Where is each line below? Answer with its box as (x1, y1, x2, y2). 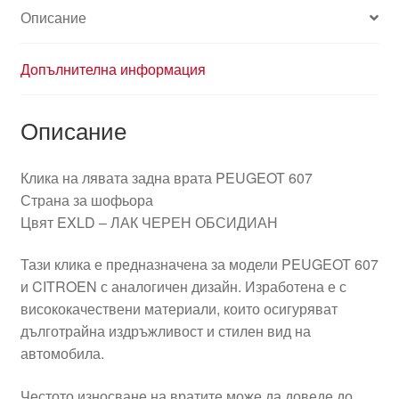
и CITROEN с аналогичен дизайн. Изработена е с (20, 276, 346, 297)
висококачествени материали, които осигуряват (20, 298, 338, 320)
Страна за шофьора (20, 189, 153, 210)
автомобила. (20, 343, 104, 364)
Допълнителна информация (20, 59, 206, 80)
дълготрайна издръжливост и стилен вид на (20, 321, 311, 342)
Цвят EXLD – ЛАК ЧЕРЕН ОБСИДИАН (20, 211, 278, 232)
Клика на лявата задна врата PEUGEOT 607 (20, 167, 313, 188)
